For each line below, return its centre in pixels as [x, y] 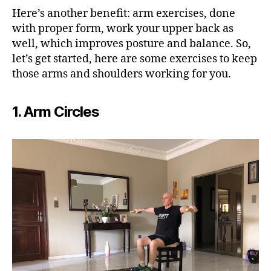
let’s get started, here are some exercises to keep [135, 59]
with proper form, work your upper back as [123, 29]
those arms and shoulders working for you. [122, 74]
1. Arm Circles [56, 112]
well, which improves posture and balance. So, [132, 44]
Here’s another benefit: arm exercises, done [124, 14]
